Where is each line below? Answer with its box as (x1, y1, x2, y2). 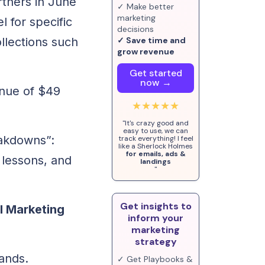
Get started (129, 67, 182, 79)
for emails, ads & (125, 149, 186, 159)
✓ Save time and (117, 35, 186, 46)
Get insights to (119, 200, 192, 212)
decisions (117, 24, 154, 34)
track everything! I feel (118, 134, 193, 143)
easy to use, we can (123, 126, 189, 135)
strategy (134, 235, 177, 248)
